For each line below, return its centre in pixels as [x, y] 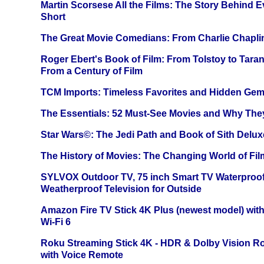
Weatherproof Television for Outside [121, 189]
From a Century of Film [92, 71]
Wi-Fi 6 [56, 222]
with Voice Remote [82, 255]
